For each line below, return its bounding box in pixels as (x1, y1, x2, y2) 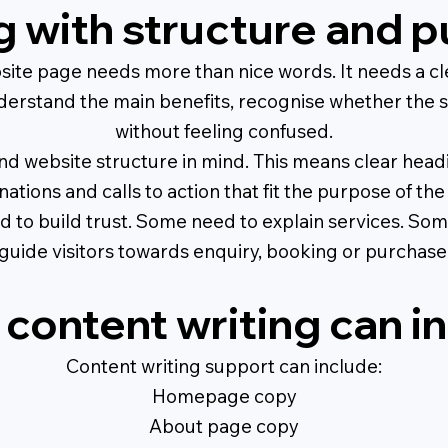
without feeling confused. (115, 119, 333, 144)
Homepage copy (151, 384, 297, 409)
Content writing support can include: (66, 354, 382, 379)
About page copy (149, 414, 299, 439)
